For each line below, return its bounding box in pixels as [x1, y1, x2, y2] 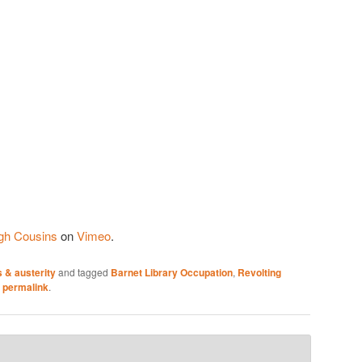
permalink [2, 280, 48, 295]
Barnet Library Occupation [111, 265, 233, 280]
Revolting [238, 265, 281, 280]
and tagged [56, 265, 111, 280]
